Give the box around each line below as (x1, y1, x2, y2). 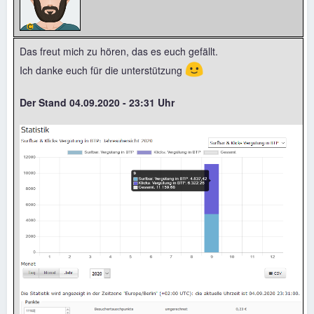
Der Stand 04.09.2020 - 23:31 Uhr (20, 95, 175, 109)
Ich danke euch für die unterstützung (20, 62, 185, 77)
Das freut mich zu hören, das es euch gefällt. (20, 43, 218, 58)
